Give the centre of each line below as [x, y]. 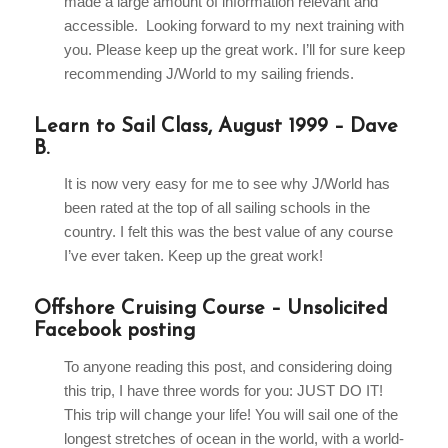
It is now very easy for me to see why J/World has [226, 184]
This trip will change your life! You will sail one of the [230, 415]
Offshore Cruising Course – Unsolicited [210, 309]
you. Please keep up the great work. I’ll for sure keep [234, 49]
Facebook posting [114, 331]
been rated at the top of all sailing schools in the [216, 208]
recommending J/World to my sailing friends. [208, 73]
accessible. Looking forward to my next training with [233, 25]
